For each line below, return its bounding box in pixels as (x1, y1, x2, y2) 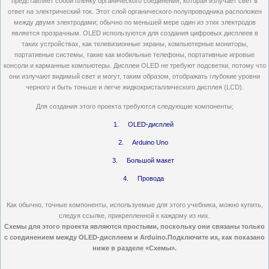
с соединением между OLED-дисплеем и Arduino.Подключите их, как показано (4, 234, 265, 241)
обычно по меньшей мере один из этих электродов (99, 19, 256, 26)
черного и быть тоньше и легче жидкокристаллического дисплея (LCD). (25, 83, 244, 91)
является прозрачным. (11, 29, 81, 37)
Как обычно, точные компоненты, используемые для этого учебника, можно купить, (6, 201, 263, 208)
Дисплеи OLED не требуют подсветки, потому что (113, 62, 266, 69)
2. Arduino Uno (118, 139, 169, 146)
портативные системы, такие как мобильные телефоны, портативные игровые (14, 51, 255, 58)
